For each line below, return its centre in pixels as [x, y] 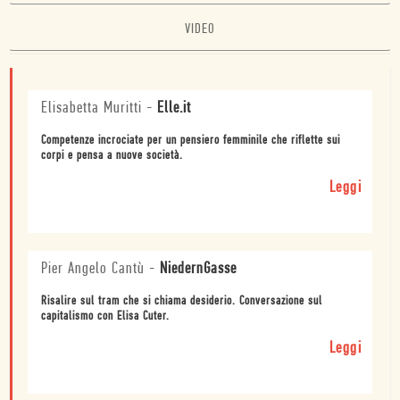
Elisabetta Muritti [92, 108]
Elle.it [174, 108]
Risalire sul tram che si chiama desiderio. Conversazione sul [182, 301]
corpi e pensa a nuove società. [112, 155]
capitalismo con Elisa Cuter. [105, 316]
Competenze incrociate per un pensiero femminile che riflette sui [191, 140]
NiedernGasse [198, 269]
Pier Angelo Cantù [93, 269]
